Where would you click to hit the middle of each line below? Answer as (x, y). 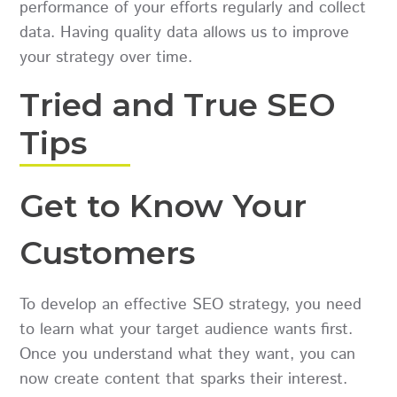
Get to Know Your (163, 206)
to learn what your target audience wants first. (187, 329)
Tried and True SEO (178, 105)
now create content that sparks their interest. (184, 379)
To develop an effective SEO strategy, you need (191, 304)
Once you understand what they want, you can (188, 354)
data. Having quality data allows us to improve (185, 33)
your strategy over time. (106, 58)
